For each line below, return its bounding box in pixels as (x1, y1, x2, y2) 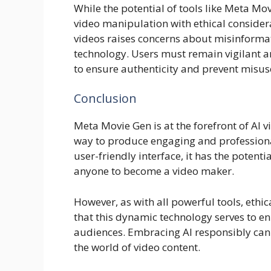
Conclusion (74, 90, 137, 106)
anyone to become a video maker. (74, 164, 234, 178)
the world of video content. (74, 240, 200, 254)
